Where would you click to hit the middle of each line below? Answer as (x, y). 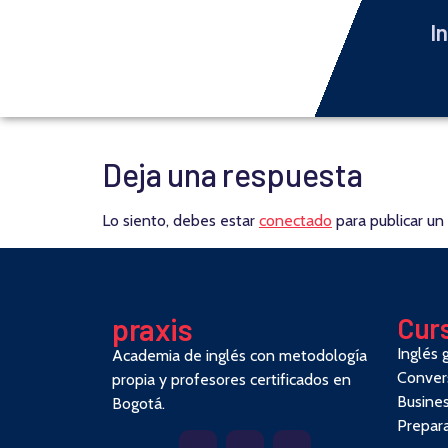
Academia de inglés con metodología (239, 355)
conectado (295, 221)
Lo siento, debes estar (180, 221)
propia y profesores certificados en (231, 379)
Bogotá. (138, 403)
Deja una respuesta (232, 174)
